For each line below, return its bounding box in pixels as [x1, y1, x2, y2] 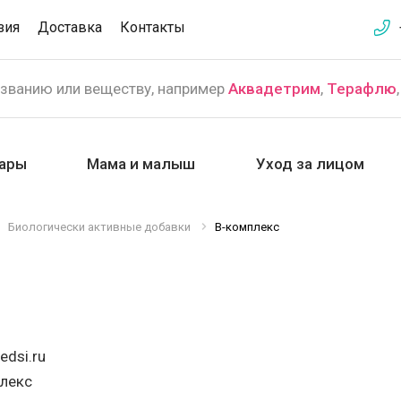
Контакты [120, 19, 185, 36]
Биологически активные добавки [8, 220, 191, 234]
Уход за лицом [255, 155, 364, 173]
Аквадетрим [228, 80, 320, 98]
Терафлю [327, 80, 397, 98]
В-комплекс [215, 220, 279, 234]
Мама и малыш [87, 155, 196, 173]
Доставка [38, 19, 102, 36]
